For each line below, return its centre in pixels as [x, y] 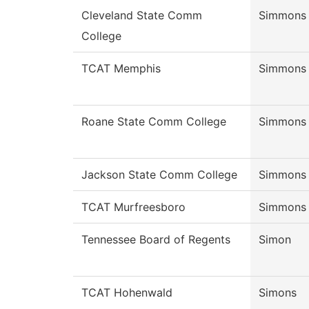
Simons [278, 293]
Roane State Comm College [154, 122]
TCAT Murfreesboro [133, 207]
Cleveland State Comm [142, 16]
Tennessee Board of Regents [156, 240]
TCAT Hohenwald [127, 293]
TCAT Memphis [121, 69]
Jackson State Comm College [159, 175]
